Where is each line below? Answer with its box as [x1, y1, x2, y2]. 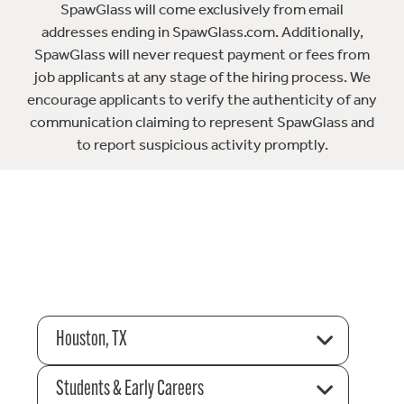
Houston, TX [55, 328, 127, 351]
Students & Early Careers [55, 378, 204, 400]
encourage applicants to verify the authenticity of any [27, 90, 377, 109]
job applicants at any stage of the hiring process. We [33, 68, 371, 87]
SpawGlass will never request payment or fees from [34, 45, 370, 64]
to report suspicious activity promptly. [76, 135, 328, 154]
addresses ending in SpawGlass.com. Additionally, [41, 23, 363, 41]
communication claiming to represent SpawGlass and [30, 113, 374, 132]
